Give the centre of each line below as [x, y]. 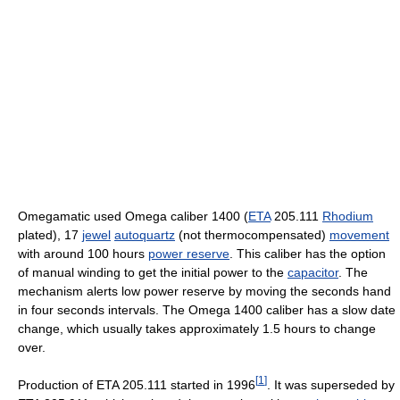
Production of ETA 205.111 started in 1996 [137, 384]
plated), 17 [50, 235]
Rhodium [348, 216]
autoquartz [145, 235]
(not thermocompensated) [252, 235]
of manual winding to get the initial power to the [153, 272]
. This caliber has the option [308, 254]
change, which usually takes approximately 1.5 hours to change [197, 329]
